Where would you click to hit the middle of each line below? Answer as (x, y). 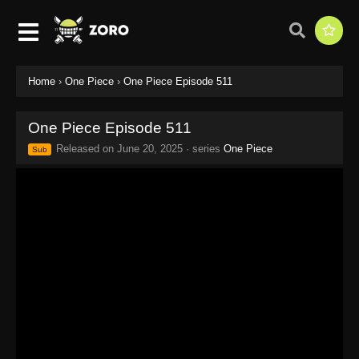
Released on (85, 148)
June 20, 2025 (150, 148)
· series (203, 148)
